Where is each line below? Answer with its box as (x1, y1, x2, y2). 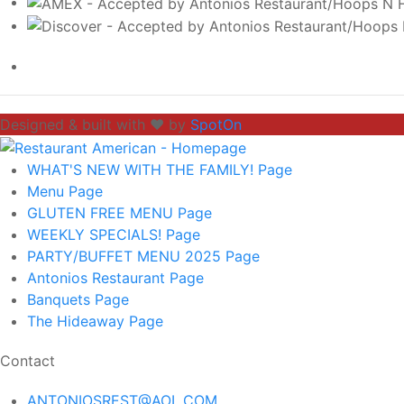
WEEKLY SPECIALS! (27, 225, 166, 244)
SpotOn (190, 115, 242, 134)
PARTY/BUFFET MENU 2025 (27, 247, 225, 266)
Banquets (27, 290, 95, 309)
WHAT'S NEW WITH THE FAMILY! (27, 161, 258, 179)
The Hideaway (27, 312, 129, 331)
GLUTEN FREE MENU (27, 204, 178, 223)
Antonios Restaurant (27, 269, 170, 288)
